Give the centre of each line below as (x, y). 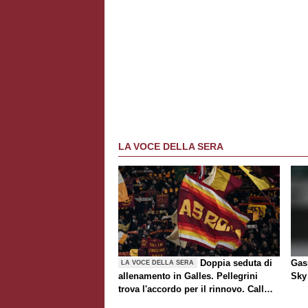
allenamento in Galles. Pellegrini (188, 276)
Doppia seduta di (236, 263)
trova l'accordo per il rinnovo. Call (191, 289)
